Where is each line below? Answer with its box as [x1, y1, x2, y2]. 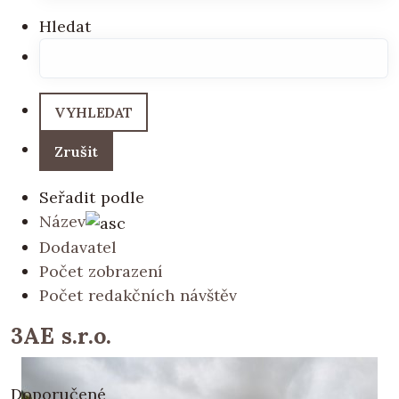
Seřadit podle [39, 186, 144, 208]
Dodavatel [39, 236, 117, 257]
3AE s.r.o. [11, 321, 111, 350]
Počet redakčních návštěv [39, 284, 237, 305]
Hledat [39, 15, 91, 37]
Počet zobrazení [39, 260, 163, 281]
